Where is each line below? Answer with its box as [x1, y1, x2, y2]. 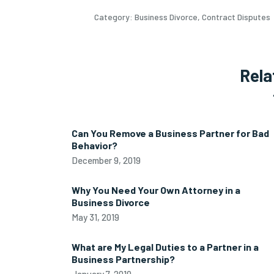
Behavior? [72, 139, 117, 151]
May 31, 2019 [72, 212, 119, 223]
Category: [94, 12, 135, 22]
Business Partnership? [72, 253, 175, 265]
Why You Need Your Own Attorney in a [72, 184, 240, 196]
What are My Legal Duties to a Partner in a [72, 241, 259, 253]
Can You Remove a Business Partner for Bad [72, 127, 269, 139]
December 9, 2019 [72, 155, 141, 166]
